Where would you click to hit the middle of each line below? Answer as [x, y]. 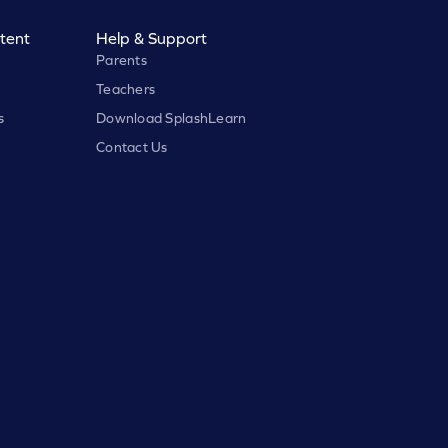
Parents [121, 59]
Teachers [125, 88]
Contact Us [131, 146]
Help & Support [151, 37]
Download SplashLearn [171, 117]
